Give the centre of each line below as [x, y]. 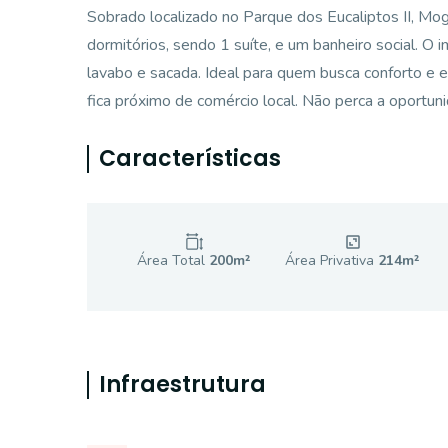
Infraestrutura [182, 384]
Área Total [173, 260]
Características [190, 158]
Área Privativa [331, 260]
